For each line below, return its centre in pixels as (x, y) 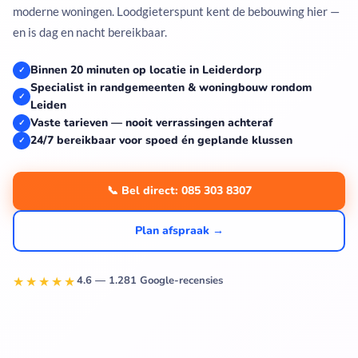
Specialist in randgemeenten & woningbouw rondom (171, 87)
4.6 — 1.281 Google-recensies (150, 281)
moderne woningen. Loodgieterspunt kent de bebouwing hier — (176, 11)
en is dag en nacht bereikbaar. (90, 32)
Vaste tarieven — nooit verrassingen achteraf (151, 122)
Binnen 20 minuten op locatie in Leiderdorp (146, 70)
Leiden (48, 105)
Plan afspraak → (179, 230)
